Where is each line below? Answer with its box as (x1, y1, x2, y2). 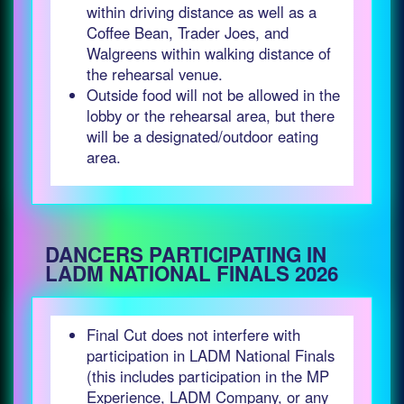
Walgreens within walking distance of (87, 42, 331, 64)
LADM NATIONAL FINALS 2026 (45, 259, 338, 288)
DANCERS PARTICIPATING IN (45, 240, 326, 269)
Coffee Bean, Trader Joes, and (87, 22, 289, 43)
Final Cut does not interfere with (87, 324, 300, 345)
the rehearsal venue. (87, 63, 223, 85)
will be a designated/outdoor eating (87, 125, 318, 147)
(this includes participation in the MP (87, 365, 329, 387)
